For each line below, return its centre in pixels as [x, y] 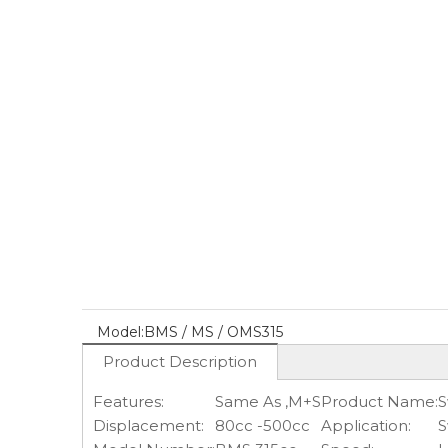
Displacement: [148, 425]
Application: [366, 425]
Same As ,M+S [268, 401]
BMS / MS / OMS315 [213, 332]
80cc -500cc [262, 425]
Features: [128, 401]
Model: [120, 332]
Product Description [180, 361]
